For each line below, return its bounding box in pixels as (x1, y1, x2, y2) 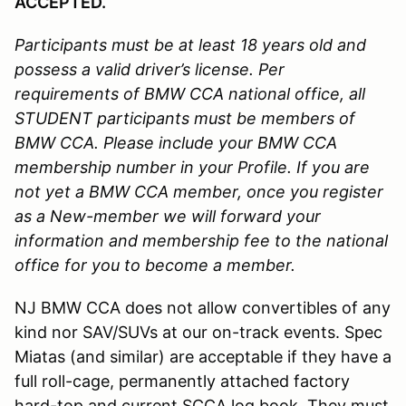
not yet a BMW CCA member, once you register (14, 181, 383, 201)
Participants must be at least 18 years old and (14, 34, 366, 54)
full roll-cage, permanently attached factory (14, 371, 350, 391)
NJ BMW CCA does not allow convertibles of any (14, 297, 391, 317)
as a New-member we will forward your (14, 206, 321, 226)
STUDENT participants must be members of (14, 108, 355, 128)
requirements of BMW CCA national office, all (14, 83, 365, 103)
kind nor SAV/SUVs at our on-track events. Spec (14, 322, 382, 342)
